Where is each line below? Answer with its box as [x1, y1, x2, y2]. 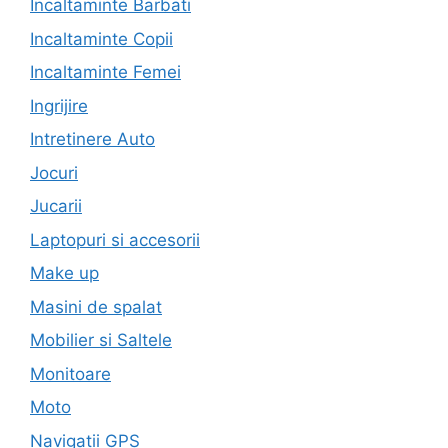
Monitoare [30, 363, 111, 384]
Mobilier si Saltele [30, 330, 172, 351]
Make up [30, 263, 99, 284]
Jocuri [30, 162, 78, 183]
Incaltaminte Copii [30, 28, 173, 49]
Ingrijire [30, 95, 88, 116]
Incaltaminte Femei [30, 62, 181, 83]
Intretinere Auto [30, 129, 155, 150]
